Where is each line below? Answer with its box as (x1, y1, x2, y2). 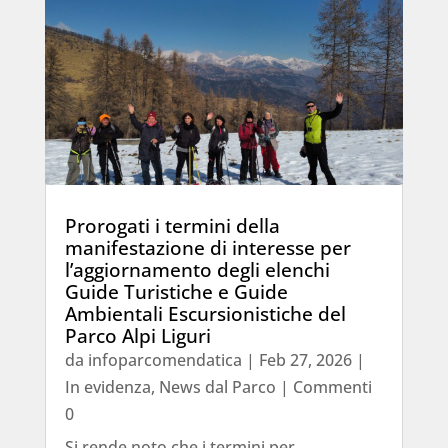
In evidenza (64, 375, 151, 398)
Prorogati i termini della (64, 212, 280, 239)
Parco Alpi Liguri (64, 322, 211, 349)
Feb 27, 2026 (258, 348, 352, 371)
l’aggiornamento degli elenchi (64, 256, 330, 283)
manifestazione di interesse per (64, 234, 351, 261)
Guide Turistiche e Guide (64, 278, 288, 305)
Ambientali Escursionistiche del (64, 300, 346, 327)
